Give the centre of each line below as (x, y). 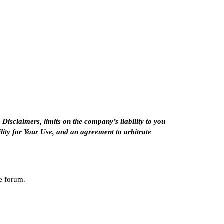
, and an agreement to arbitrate (102, 132)
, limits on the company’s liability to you (103, 121)
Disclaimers (21, 121)
